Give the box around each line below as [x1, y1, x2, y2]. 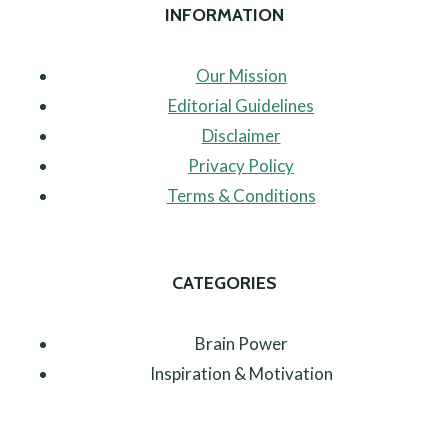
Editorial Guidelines [168, 95, 314, 117]
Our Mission [195, 65, 287, 87]
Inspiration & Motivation [149, 362, 333, 384]
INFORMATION [164, 4, 284, 27]
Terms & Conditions [166, 185, 316, 207]
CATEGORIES [171, 271, 277, 294]
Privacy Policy [188, 155, 294, 177]
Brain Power [194, 332, 288, 354]
